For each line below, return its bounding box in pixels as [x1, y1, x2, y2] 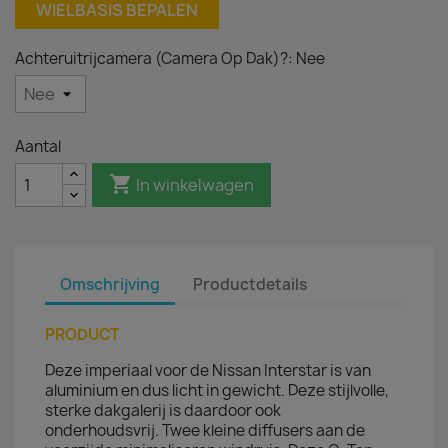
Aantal [15, 136, 61, 157]
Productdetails [193, 273, 308, 295]
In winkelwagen [136, 173, 255, 196]
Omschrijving [60, 273, 160, 295]
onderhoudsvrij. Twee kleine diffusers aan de [45, 420, 365, 441]
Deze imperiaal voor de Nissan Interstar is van [45, 360, 371, 381]
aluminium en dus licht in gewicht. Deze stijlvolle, [45, 380, 389, 401]
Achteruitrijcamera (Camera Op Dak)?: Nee [15, 48, 325, 69]
